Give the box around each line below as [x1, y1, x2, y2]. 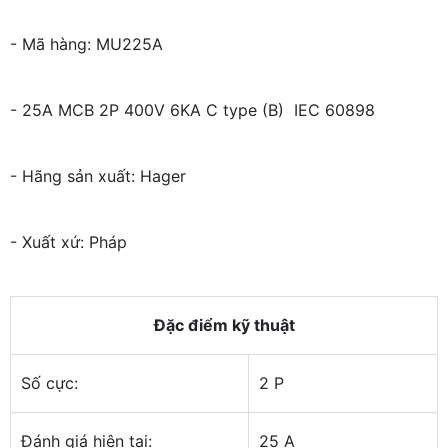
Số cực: [21, 373, 78, 394]
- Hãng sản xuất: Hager [10, 166, 186, 187]
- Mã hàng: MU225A [10, 34, 163, 55]
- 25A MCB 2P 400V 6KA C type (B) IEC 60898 [10, 100, 385, 121]
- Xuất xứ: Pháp [10, 232, 132, 253]
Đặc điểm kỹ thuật [153, 315, 295, 336]
